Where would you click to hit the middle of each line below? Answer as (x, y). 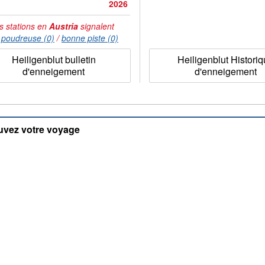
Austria (64, 26)
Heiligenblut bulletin (54, 59)
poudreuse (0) (28, 38)
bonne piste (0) (90, 38)
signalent (96, 26)
